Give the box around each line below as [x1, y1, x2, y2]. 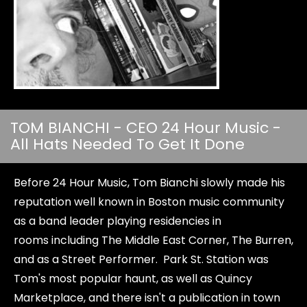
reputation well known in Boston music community [14, 194, 284, 210]
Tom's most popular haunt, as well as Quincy [14, 271, 252, 286]
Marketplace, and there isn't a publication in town [14, 290, 280, 306]
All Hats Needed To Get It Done [10, 134, 245, 155]
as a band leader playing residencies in [14, 213, 221, 229]
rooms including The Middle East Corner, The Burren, [14, 232, 293, 248]
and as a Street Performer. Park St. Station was [14, 251, 269, 267]
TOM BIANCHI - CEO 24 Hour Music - [10, 117, 281, 138]
